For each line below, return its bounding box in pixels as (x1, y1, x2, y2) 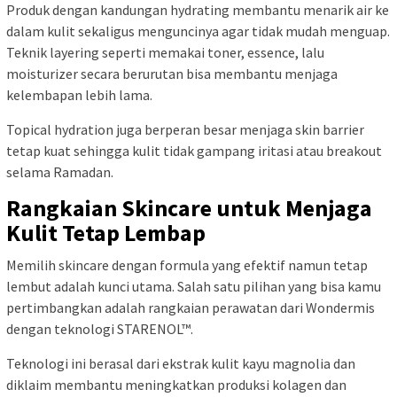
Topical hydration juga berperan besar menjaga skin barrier (6, 120, 364, 138)
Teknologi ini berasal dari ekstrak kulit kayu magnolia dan (6, 354, 355, 372)
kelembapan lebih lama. (6, 85, 152, 104)
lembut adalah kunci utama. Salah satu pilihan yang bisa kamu (6, 276, 381, 295)
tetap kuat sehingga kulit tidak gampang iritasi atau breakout (6, 141, 382, 160)
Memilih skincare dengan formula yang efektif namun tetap (6, 255, 368, 274)
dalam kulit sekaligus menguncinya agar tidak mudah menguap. (6, 21, 390, 40)
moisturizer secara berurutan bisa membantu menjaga (6, 64, 338, 82)
